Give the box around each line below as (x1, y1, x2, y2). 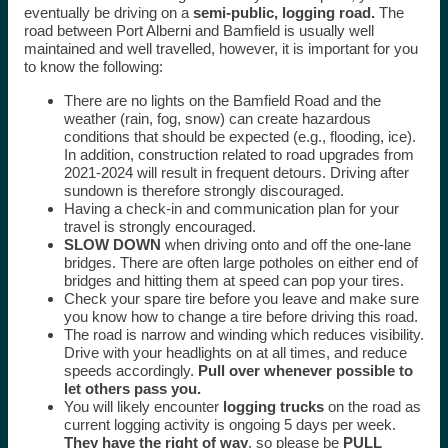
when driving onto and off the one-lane (160, 236, 411, 254)
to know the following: (23, 58, 163, 76)
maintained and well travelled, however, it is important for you (23, 40, 418, 58)
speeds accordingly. (63, 362, 198, 380)
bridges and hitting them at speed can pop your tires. (63, 272, 404, 290)
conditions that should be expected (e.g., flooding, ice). (63, 128, 416, 146)
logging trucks (222, 398, 324, 416)
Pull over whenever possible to (197, 362, 413, 380)
